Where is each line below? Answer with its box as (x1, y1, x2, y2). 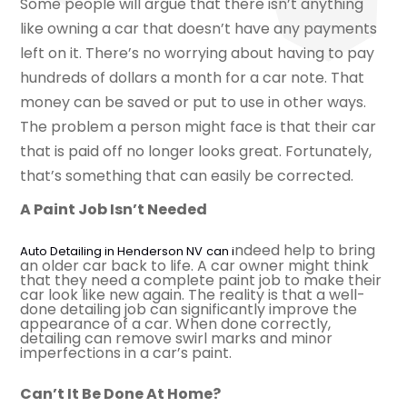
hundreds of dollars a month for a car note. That (20, 66, 365, 88)
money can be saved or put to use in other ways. (20, 91, 367, 113)
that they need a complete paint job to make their (20, 270, 382, 292)
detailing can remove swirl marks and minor (20, 328, 333, 350)
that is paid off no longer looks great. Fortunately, (20, 140, 372, 162)
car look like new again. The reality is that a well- (20, 284, 366, 306)
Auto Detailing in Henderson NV (20, 243, 203, 261)
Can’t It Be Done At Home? (20, 383, 222, 405)
